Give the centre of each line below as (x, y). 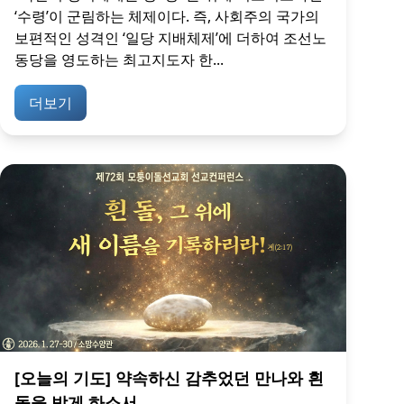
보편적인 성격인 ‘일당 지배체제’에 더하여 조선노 (170, 38)
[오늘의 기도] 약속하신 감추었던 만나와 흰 (169, 377)
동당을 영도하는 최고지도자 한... (119, 60)
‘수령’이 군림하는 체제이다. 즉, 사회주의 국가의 (167, 17)
